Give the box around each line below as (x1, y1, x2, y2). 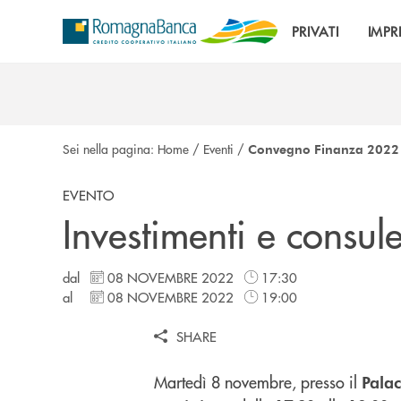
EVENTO (63, 185, 114, 204)
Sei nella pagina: (63, 140, 158, 158)
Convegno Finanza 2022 (248, 141, 399, 158)
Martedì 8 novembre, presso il (154, 371, 362, 393)
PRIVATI (291, 21, 339, 40)
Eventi (203, 140, 234, 158)
